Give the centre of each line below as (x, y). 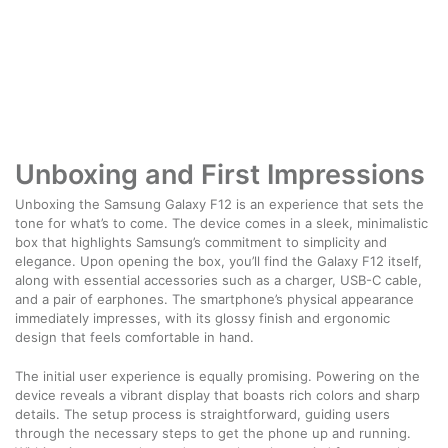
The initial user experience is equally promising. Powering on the (217, 375)
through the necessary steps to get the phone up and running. (213, 432)
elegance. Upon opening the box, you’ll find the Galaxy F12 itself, (218, 260)
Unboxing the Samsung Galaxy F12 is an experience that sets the (219, 203)
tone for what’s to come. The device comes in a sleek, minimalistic (221, 222)
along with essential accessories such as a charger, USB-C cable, (218, 279)
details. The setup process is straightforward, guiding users (202, 413)
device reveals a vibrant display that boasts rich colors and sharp (217, 394)
